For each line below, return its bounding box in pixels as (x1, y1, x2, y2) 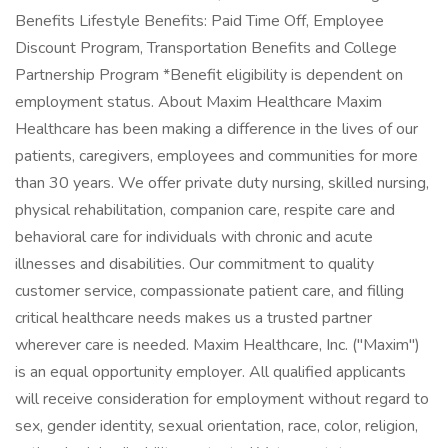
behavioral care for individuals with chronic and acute (15, 226, 373, 248)
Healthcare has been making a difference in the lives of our (15, 118, 418, 140)
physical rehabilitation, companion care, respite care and (15, 199, 395, 221)
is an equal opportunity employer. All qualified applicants (15, 361, 406, 383)
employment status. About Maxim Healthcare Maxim (15, 91, 382, 113)
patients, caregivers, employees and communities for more (15, 145, 418, 167)
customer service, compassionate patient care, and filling (15, 280, 404, 302)
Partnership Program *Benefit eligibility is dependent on (15, 64, 403, 86)
